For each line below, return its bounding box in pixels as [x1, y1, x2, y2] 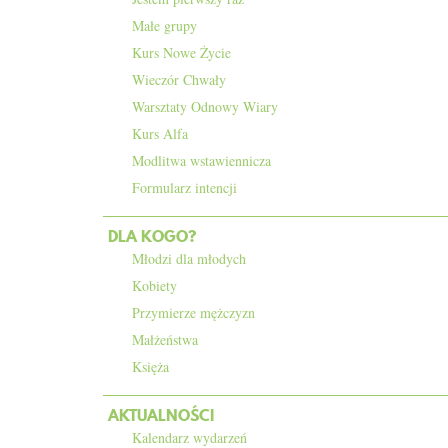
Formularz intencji [132, 178, 237, 197]
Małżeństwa [132, 330, 198, 349]
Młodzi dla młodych [132, 249, 246, 268]
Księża [132, 357, 169, 376]
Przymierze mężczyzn [132, 303, 255, 322]
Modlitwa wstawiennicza [132, 151, 271, 170]
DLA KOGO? [108, 225, 196, 247]
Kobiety [132, 276, 177, 295]
